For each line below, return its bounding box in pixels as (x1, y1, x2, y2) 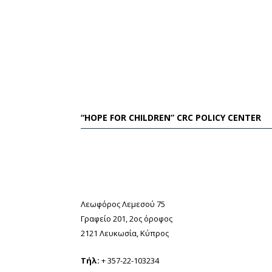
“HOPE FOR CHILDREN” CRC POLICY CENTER (81, 112, 261, 123)
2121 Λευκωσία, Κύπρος (81, 228, 169, 239)
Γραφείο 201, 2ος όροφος (81, 213, 172, 224)
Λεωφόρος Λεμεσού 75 (81, 199, 165, 209)
